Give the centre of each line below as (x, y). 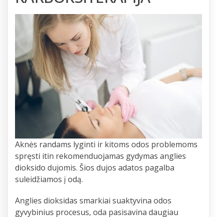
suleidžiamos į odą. (49, 179)
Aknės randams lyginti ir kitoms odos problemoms (106, 145)
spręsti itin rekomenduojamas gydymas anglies (101, 156)
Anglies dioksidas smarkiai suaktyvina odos (93, 201)
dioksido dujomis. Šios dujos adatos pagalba (95, 168)
